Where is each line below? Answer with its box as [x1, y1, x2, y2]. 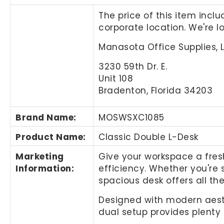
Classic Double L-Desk [98, 130, 198, 143]
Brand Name [15, 111, 74, 123]
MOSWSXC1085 [98, 111, 164, 123]
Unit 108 [98, 72, 133, 84]
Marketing [15, 150, 64, 162]
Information [15, 162, 71, 174]
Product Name [15, 130, 83, 143]
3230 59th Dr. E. [98, 60, 167, 72]
